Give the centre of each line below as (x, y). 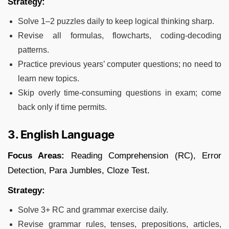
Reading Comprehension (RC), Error (143, 155)
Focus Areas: (36, 155)
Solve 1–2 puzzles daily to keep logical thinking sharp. (116, 21)
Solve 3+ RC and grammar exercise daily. (93, 210)
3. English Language (61, 134)
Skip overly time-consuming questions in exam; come (120, 93)
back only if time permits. (62, 107)
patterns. (33, 50)
